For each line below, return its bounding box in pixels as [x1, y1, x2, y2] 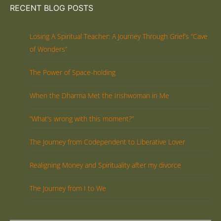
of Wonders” [30, 44, 67, 54]
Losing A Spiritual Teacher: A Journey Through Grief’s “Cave [30, 31, 208, 41]
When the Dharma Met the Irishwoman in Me [30, 90, 169, 100]
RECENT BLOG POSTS [10, 2, 93, 13]
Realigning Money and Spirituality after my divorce [30, 160, 181, 170]
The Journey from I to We [30, 183, 106, 193]
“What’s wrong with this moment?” [30, 113, 134, 123]
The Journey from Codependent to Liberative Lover [30, 137, 185, 147]
